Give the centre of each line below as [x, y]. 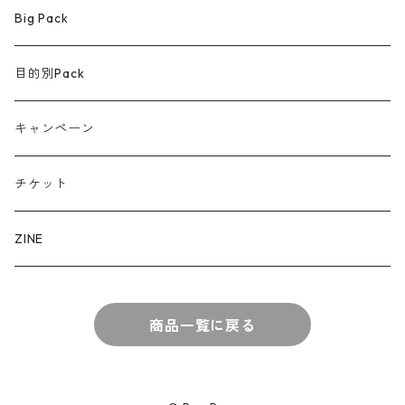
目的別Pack [50, 73]
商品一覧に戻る [202, 325]
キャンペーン [55, 128]
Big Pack [42, 18]
